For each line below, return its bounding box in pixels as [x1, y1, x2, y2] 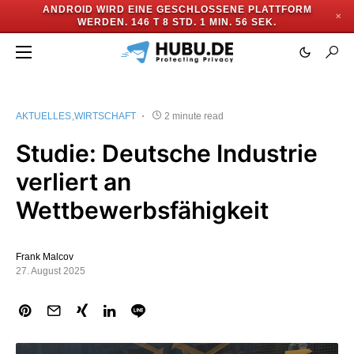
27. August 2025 [16, 265, 85, 277]
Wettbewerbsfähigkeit [16, 196, 269, 224]
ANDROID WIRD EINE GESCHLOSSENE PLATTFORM [42, 4, 312, 15]
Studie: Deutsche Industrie [16, 139, 318, 168]
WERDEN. [77, 17, 128, 28]
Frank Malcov [16, 251, 73, 262]
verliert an [16, 168, 131, 196]
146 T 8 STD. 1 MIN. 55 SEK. [131, 17, 277, 28]
